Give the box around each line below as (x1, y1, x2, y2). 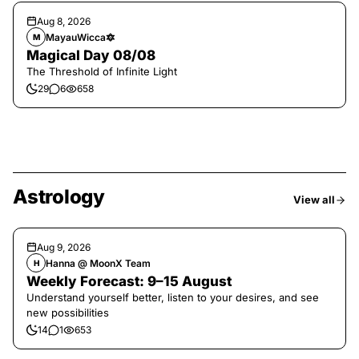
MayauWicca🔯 (46, 30, 115, 43)
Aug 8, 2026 (37, 15, 91, 27)
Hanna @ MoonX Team (46, 256, 151, 269)
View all (293, 193, 335, 206)
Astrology (13, 185, 105, 208)
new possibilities (26, 306, 109, 319)
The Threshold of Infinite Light (26, 65, 177, 78)
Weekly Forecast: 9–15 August (26, 273, 232, 289)
